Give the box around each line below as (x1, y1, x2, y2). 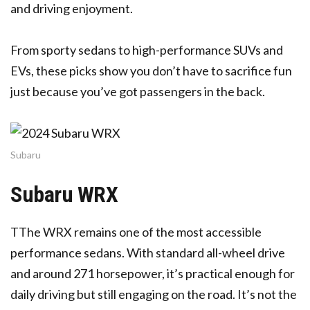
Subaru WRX (10, 181, 118, 208)
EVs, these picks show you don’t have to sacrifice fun (10, 62, 292, 78)
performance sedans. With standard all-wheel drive (10, 244, 285, 260)
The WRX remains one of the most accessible (19, 224, 262, 239)
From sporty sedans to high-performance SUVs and (10, 42, 283, 57)
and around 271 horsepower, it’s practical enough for (10, 265, 295, 281)
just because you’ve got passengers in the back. (10, 83, 265, 99)
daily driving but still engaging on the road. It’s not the (10, 286, 297, 302)
